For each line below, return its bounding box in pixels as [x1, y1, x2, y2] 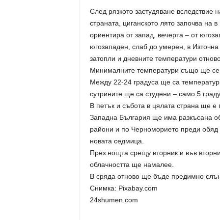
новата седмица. [89, 137, 144, 145]
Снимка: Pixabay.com [89, 184, 158, 192]
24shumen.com [89, 196, 138, 204]
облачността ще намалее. [89, 161, 174, 168]
